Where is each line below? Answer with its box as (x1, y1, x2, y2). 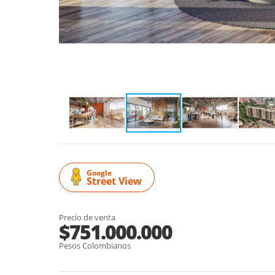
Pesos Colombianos (59, 239, 131, 251)
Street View (87, 174, 142, 188)
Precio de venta (59, 211, 115, 223)
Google (87, 167, 112, 178)
